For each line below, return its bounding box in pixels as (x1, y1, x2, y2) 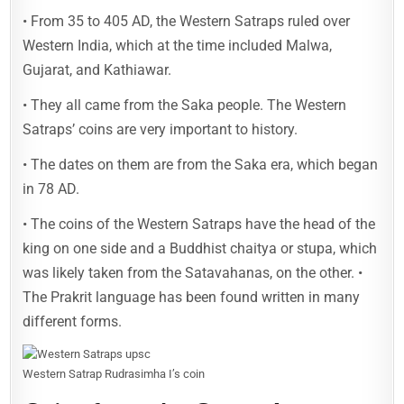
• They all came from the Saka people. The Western (23, 96, 347, 114)
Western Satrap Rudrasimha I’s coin (23, 366, 206, 381)
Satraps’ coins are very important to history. (23, 120, 298, 138)
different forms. (23, 312, 123, 330)
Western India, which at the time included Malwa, (23, 36, 333, 54)
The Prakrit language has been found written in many (23, 288, 361, 306)
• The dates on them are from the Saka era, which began (23, 155, 379, 173)
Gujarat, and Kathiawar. (23, 60, 172, 78)
